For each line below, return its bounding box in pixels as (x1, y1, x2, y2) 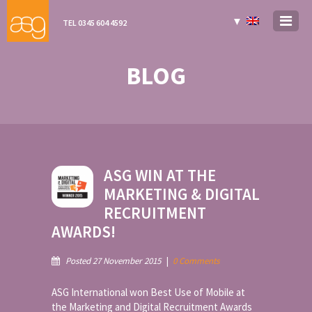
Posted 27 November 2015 (63, 255, 163, 267)
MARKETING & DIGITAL (104, 184, 260, 204)
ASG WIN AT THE (104, 165, 216, 185)
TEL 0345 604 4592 (63, 17, 127, 28)
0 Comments (173, 255, 219, 267)
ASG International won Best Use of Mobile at (52, 286, 245, 299)
